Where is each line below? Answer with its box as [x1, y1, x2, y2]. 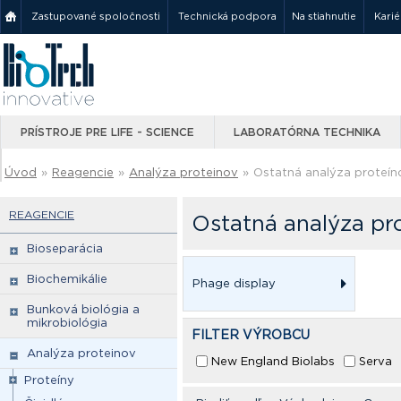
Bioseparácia [27, 242, 103, 255]
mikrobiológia [27, 316, 107, 329]
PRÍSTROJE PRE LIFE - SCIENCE [21, 125, 194, 139]
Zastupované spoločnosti [31, 10, 160, 22]
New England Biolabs [211, 354, 335, 368]
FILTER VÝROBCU [192, 328, 310, 342]
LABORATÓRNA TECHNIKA [234, 125, 380, 139]
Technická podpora [178, 10, 277, 22]
